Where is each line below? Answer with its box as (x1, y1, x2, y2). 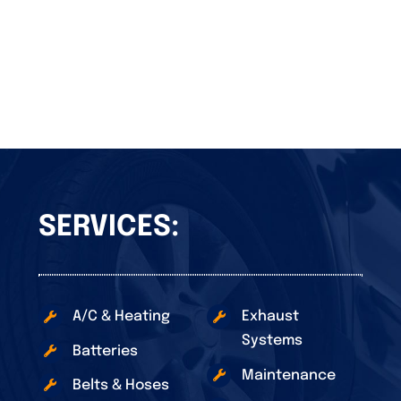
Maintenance (241, 367, 336, 383)
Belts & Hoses (72, 377, 169, 393)
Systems (241, 333, 303, 349)
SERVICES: (38, 213, 179, 243)
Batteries (72, 343, 138, 359)
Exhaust (241, 309, 299, 325)
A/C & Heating (72, 309, 170, 325)
